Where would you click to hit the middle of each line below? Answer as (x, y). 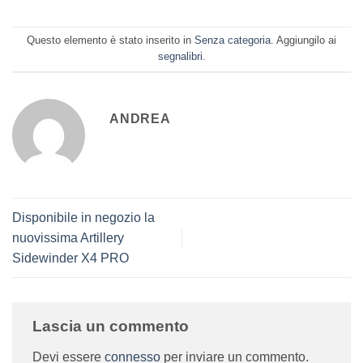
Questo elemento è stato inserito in (111, 41)
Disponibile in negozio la (83, 218)
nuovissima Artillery (68, 238)
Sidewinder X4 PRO (70, 258)
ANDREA (140, 118)
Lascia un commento (111, 327)
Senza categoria (233, 41)
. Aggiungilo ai (303, 41)
